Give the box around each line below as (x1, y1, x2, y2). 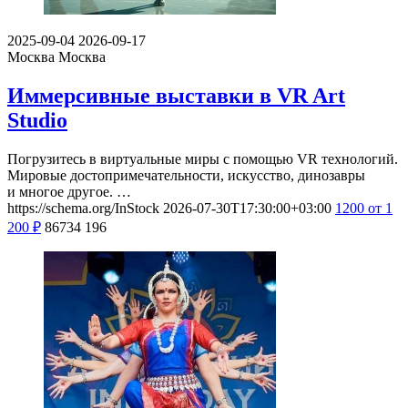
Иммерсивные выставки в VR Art (7, 84, 345, 108)
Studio (7, 108, 67, 133)
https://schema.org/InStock (7, 200, 159, 217)
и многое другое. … (7, 184, 131, 200)
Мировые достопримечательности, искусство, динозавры (7, 168, 365, 184)
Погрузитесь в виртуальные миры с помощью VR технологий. (7, 151, 398, 168)
